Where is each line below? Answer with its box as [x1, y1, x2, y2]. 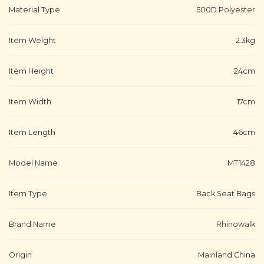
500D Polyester [196, 5, 255, 14]
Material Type [9, 5, 60, 14]
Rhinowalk [216, 219, 255, 229]
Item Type [9, 189, 47, 198]
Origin [9, 250, 32, 259]
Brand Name [9, 219, 56, 229]
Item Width [9, 97, 51, 106]
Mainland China [198, 250, 255, 259]
